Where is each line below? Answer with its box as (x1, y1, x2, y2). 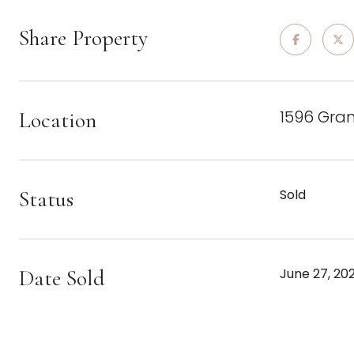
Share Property (19, 24, 148, 51)
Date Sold (19, 265, 105, 292)
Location (19, 107, 96, 134)
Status (19, 186, 73, 213)
